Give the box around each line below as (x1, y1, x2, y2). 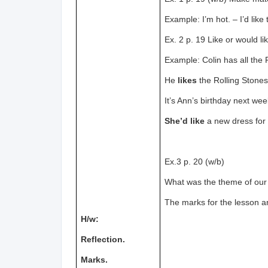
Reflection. (81, 234, 126, 244)
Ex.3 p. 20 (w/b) (165, 157, 225, 166)
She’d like (165, 116, 205, 126)
